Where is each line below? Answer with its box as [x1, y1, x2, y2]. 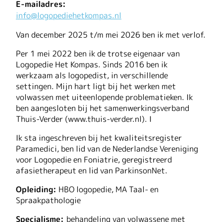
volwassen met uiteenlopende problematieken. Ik [16, 91, 193, 103]
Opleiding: [16, 183, 56, 195]
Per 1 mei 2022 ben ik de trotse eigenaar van [16, 48, 180, 59]
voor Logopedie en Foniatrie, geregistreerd [16, 154, 172, 165]
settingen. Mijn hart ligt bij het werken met [16, 80, 176, 92]
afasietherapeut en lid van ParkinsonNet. [16, 165, 167, 176]
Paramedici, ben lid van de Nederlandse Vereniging [16, 143, 198, 154]
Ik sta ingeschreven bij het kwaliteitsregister [16, 132, 182, 143]
